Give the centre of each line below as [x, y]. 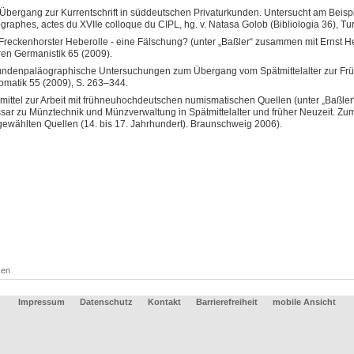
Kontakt [164, 302]
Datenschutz [106, 302]
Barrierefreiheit [228, 302]
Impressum [41, 302]
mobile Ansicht [304, 302]
